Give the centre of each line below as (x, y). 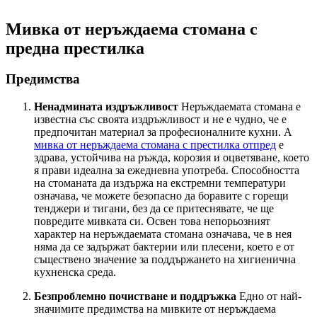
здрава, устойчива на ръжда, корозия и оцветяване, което (172, 158)
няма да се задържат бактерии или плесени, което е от (164, 247)
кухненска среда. (75, 272)
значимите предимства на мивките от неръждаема (155, 309)
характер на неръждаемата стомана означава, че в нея (163, 234)
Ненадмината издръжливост (106, 107)
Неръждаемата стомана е (240, 107)
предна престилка (75, 48)
